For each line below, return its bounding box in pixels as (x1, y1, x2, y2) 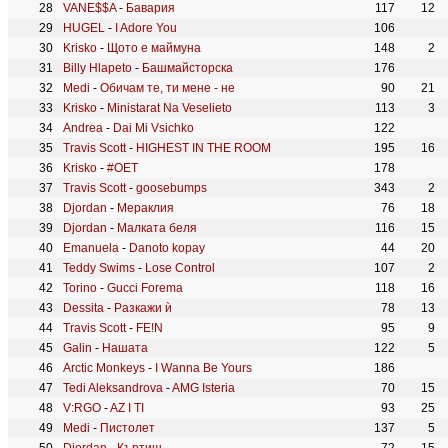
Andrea (63, 121, 103, 135)
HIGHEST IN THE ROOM (136, 141, 271, 155)
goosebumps (136, 181, 207, 195)
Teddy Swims (63, 261, 135, 275)
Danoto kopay (129, 241, 205, 255)
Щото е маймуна (107, 41, 201, 55)
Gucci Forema (107, 281, 183, 295)
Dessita (63, 301, 104, 315)
